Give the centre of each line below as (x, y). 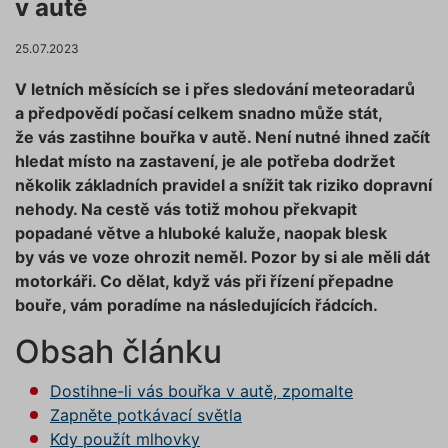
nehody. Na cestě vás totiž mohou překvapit (186, 209)
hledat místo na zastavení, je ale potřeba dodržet (205, 161)
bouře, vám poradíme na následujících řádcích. (196, 305)
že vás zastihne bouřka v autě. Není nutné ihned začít (222, 137)
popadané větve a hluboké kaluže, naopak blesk (201, 233)
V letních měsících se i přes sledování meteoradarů (215, 89)
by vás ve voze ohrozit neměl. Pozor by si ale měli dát (222, 257)
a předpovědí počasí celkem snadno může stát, (198, 113)
